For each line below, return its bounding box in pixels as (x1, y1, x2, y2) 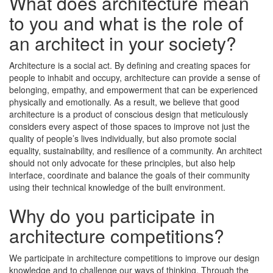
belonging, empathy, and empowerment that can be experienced (9, 83, 258, 96)
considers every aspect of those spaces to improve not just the (9, 120, 250, 133)
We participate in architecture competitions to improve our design (9, 252, 260, 264)
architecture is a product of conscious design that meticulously (9, 108, 248, 121)
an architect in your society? (9, 30, 236, 57)
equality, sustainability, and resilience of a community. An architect (9, 144, 262, 157)
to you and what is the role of (9, 10, 243, 37)
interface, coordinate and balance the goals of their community (9, 169, 250, 182)
